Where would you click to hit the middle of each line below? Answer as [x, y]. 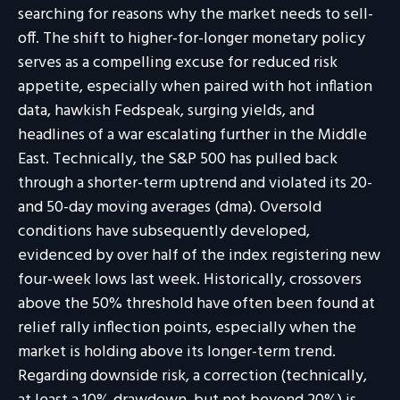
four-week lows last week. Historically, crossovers [190, 280]
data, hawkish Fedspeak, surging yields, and [166, 112]
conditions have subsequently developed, [164, 232]
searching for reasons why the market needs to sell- [196, 15]
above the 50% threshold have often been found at [196, 304]
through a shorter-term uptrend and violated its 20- [195, 184]
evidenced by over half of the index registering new [199, 256]
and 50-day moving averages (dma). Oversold [170, 208]
